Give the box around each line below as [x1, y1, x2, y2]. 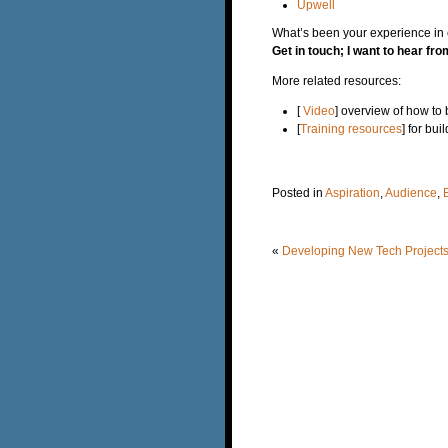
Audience [385, 185, 437, 200]
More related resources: [272, 73, 401, 88]
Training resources [300, 121, 402, 136]
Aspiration [325, 185, 380, 200]
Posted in [272, 185, 325, 200]
